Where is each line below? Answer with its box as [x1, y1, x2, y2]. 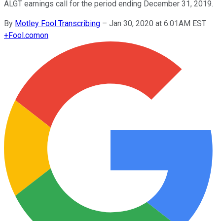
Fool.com [8, 30, 40, 40]
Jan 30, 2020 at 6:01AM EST [109, 18, 206, 28]
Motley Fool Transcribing [15, 18, 100, 28]
